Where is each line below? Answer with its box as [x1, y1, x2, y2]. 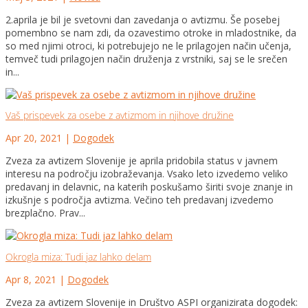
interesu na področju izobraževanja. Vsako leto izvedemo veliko [5, 167, 288, 181]
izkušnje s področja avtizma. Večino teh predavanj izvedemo [5, 193, 274, 207]
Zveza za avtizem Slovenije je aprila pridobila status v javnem [5, 154, 278, 168]
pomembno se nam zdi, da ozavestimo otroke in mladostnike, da [5, 25, 296, 39]
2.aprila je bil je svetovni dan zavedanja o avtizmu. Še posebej [5, 12, 280, 26]
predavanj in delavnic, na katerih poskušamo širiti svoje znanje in [5, 180, 293, 194]
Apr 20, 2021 [5, 131, 62, 145]
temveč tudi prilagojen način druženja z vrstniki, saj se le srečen [5, 52, 287, 65]
